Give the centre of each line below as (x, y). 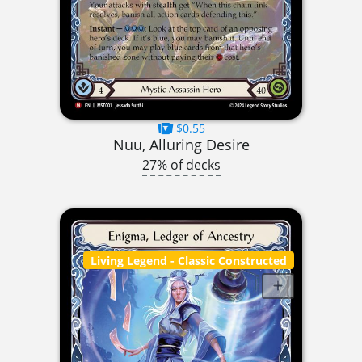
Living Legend (129, 260)
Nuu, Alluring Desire (181, 144)
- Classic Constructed (227, 260)
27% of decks (181, 164)
